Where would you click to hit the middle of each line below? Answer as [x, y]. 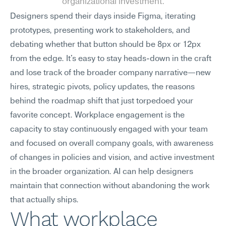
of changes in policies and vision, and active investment [112, 158]
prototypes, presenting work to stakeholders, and [100, 31]
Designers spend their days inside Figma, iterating [103, 17]
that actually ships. [44, 200]
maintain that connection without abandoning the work [110, 186]
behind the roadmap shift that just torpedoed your [102, 101]
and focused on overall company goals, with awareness [112, 144]
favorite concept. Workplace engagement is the [97, 116]
